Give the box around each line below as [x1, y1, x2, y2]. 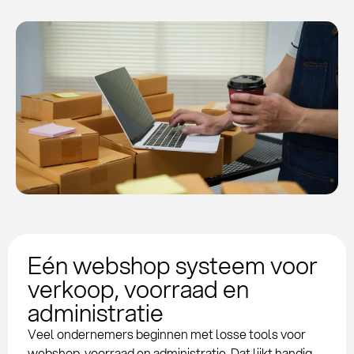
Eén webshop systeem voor [28, 248, 318, 282]
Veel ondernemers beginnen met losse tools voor [28, 325, 306, 343]
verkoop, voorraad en [28, 272, 249, 306]
